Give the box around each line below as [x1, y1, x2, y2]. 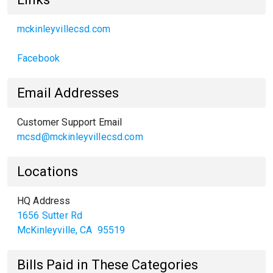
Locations [17, 164, 78, 179]
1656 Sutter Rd [17, 210, 83, 221]
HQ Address [17, 195, 71, 207]
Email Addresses [17, 85, 119, 101]
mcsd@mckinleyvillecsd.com [17, 131, 143, 143]
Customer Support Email [17, 116, 122, 128]
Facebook [17, 52, 60, 64]
